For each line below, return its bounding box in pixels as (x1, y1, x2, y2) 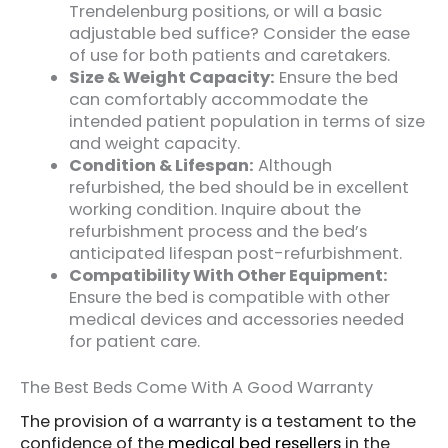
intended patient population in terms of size (69, 109, 426, 133)
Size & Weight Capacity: (69, 65, 276, 89)
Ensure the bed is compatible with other (69, 285, 391, 309)
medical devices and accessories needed (69, 307, 405, 331)
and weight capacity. (69, 131, 241, 155)
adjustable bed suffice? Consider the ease (69, 21, 411, 45)
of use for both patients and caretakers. (69, 43, 391, 67)
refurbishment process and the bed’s (69, 219, 368, 243)
